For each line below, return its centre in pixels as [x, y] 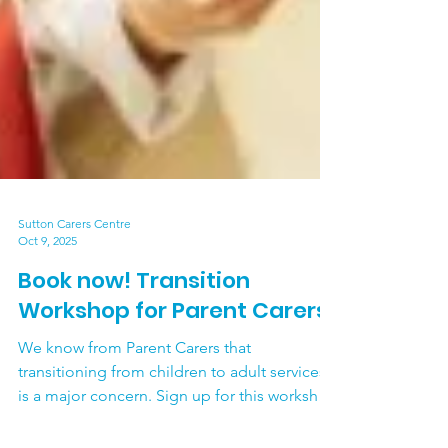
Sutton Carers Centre [74, 323]
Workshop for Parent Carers [173, 410]
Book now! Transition [134, 380]
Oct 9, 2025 [47, 340]
